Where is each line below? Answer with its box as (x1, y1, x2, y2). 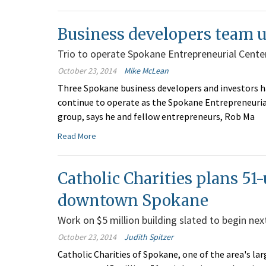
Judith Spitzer (124, 232, 173, 243)
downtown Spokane (58, 191, 208, 211)
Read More (58, 131, 96, 142)
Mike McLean (124, 65, 169, 77)
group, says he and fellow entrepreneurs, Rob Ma (58, 110, 255, 123)
